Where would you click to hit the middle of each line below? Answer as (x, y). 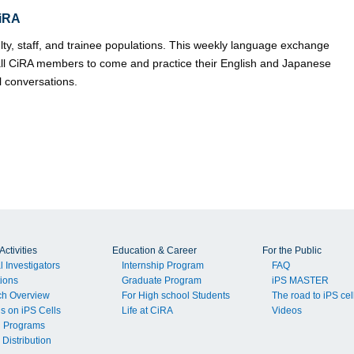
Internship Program (163, 266)
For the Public (292, 251)
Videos (287, 311)
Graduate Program (162, 281)
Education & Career (155, 251)
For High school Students (176, 296)
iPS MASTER (301, 281)
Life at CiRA (148, 311)
